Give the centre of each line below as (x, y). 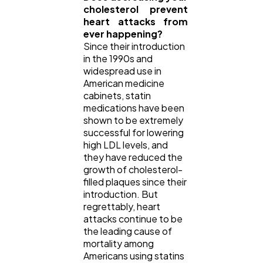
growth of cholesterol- (133, 169)
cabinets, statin (117, 95)
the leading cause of (128, 231)
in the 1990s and (118, 58)
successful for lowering (134, 132)
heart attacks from (136, 21)
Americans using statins (134, 255)
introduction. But (121, 194)
